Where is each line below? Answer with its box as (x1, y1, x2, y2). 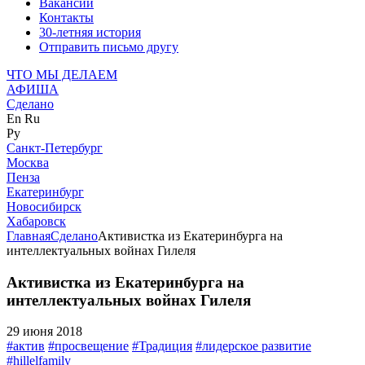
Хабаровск (7, 214, 66, 228)
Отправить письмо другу (39, 40, 178, 54)
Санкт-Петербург (7, 141, 103, 155)
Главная (7, 229, 51, 243)
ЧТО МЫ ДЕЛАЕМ (7, 68, 117, 81)
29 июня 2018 (7, 324, 82, 339)
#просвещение (48, 339, 129, 354)
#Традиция (132, 339, 192, 354)
